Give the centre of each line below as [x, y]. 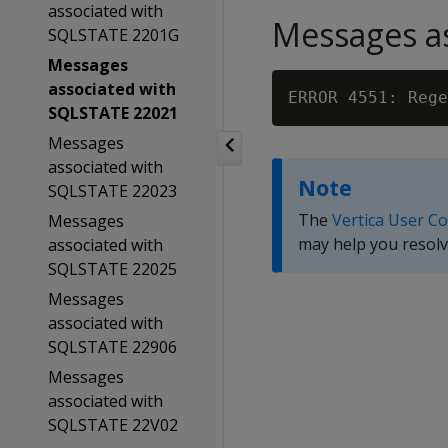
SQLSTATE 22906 [112, 347]
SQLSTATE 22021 [112, 113]
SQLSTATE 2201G [113, 35]
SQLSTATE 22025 [112, 269]
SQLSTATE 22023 [112, 191]
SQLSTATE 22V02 [112, 425]
